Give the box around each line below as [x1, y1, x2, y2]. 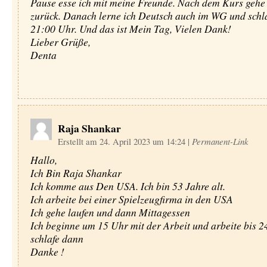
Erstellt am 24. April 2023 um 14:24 [57, 135, 188, 147]
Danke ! [30, 244, 64, 259]
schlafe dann [30, 231, 83, 246]
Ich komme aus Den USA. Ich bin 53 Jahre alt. [30, 179, 225, 193]
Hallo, [30, 153, 57, 167]
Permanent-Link [191, 135, 249, 147]
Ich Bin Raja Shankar [30, 166, 122, 180]
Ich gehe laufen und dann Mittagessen [30, 205, 190, 219]
